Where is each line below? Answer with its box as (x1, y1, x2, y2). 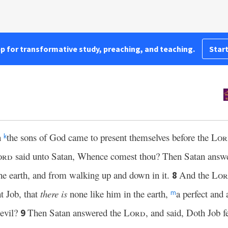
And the (179, 168, 212, 181)
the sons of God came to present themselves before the (7, 131, 211, 144)
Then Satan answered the (27, 206, 124, 219)
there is (40, 187, 67, 200)
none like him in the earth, (67, 187, 170, 200)
